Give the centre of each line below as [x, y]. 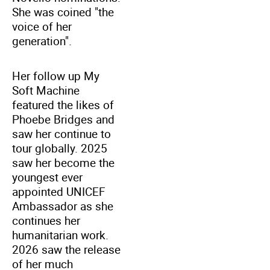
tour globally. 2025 [60, 148]
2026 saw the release [66, 249]
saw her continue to [61, 133]
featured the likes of [63, 105]
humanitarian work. [60, 235]
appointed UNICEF [59, 191]
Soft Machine [46, 90]
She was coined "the [63, 12]
